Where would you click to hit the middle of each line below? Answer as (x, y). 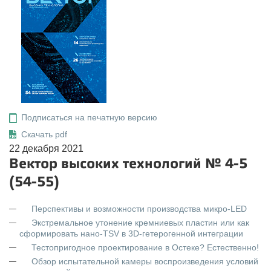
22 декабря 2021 (46, 149)
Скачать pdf (44, 134)
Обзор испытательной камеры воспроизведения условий (145, 261)
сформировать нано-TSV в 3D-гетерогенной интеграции (131, 233)
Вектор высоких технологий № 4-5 (128, 164)
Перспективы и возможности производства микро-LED (139, 209)
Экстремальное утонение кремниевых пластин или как (140, 223)
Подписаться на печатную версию (89, 117)
